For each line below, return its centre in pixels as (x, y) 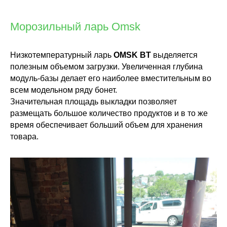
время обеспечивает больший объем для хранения (106, 125)
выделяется (174, 55)
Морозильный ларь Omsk (75, 27)
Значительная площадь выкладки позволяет (93, 102)
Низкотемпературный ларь (62, 55)
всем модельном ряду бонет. (64, 90)
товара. (24, 137)
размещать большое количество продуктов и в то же (109, 113)
